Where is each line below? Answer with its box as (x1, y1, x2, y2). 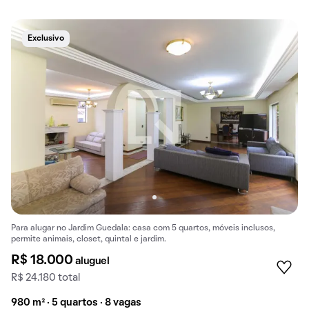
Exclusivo (28, 34, 64, 42)
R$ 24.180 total (11, 273, 80, 283)
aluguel (75, 257, 110, 267)
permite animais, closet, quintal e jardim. (11, 236, 166, 243)
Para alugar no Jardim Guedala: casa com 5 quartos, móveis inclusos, (11, 225, 275, 232)
